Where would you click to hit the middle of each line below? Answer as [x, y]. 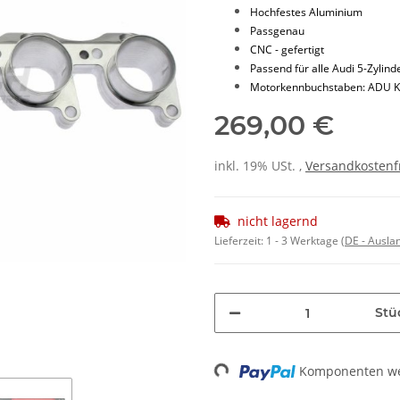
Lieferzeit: [240, 241]
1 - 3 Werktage [304, 241]
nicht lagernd [278, 221]
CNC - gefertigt [287, 50]
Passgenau [277, 31]
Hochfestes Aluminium [306, 12]
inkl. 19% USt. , [260, 166]
